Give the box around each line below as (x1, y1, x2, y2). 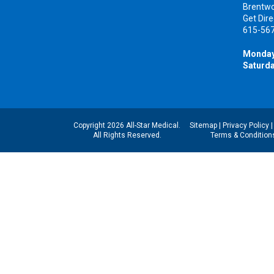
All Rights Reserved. (92, 131, 161, 140)
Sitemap (190, 121, 218, 130)
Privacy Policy (223, 121, 270, 130)
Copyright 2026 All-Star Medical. (73, 121, 181, 130)
